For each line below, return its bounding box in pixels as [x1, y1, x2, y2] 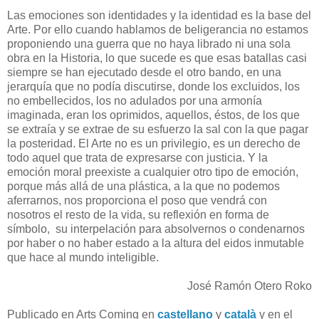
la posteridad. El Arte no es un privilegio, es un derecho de [7, 137, 300, 150]
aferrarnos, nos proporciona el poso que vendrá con [7, 194, 267, 206]
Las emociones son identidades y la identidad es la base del [7, 9, 311, 21]
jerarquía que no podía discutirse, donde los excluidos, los [7, 80, 300, 93]
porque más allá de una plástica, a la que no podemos [7, 179, 280, 192]
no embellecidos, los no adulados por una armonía [7, 94, 262, 107]
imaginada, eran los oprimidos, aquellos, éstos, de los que [7, 108, 300, 121]
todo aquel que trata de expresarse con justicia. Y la [7, 151, 268, 164]
